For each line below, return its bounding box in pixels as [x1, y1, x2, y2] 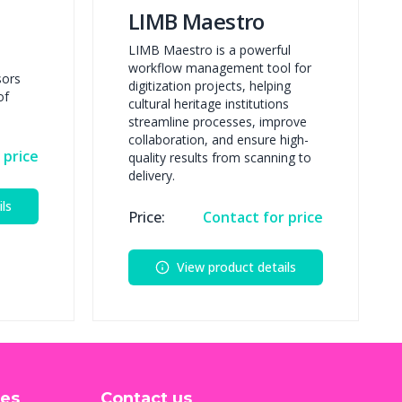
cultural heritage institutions [128, 95, 289, 113]
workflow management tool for [128, 59, 311, 77]
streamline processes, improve [128, 113, 307, 131]
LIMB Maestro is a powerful [128, 41, 291, 59]
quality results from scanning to [128, 149, 311, 167]
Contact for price [203, 207, 323, 228]
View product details [177, 258, 296, 276]
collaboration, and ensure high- [128, 131, 309, 149]
